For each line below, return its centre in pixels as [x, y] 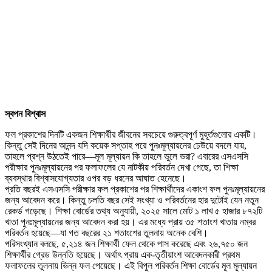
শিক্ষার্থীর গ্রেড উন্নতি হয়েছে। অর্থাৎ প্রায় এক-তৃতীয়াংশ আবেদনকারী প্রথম [122, 254]
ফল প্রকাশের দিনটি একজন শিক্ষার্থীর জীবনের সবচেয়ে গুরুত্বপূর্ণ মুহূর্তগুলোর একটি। [131, 134]
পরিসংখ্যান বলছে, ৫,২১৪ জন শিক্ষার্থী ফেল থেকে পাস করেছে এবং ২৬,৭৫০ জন [126, 243]
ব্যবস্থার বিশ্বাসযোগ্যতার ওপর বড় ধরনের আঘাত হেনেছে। [96, 178]
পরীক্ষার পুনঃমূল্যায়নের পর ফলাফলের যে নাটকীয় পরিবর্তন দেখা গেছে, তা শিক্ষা [122, 167]
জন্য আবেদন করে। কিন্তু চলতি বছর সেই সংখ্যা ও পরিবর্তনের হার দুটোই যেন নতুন [132, 200]
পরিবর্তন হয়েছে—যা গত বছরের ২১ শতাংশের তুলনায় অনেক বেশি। [107, 233]
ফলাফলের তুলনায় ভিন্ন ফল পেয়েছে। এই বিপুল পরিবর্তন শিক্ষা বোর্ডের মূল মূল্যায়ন [131, 265]
